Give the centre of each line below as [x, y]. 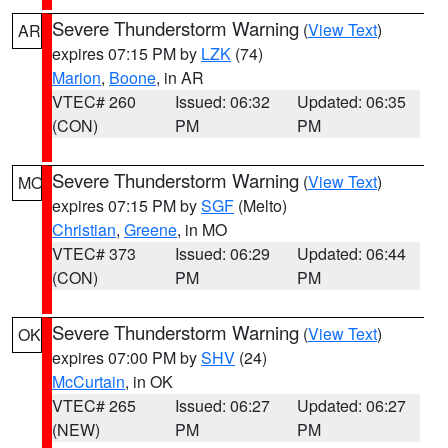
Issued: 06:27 [222, 405]
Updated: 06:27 [352, 405]
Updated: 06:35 [352, 101]
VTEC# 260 [94, 101]
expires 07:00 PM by [126, 357]
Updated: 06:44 [352, 253]
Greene [150, 229]
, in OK [149, 381]
